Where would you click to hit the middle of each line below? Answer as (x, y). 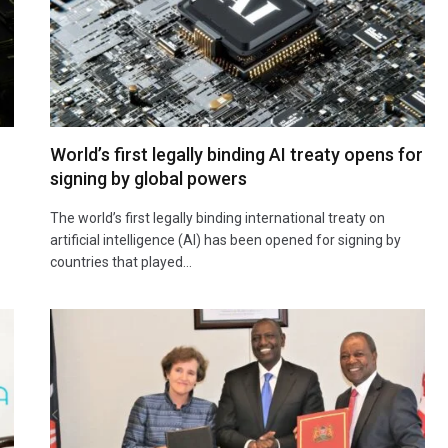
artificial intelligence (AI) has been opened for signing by (225, 239)
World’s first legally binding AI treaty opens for (236, 154)
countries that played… (121, 261)
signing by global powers (148, 178)
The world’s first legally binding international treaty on (217, 217)
